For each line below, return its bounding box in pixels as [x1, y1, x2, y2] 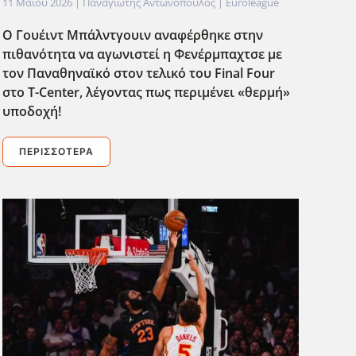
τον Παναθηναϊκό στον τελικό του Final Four [2, 64, 275, 83]
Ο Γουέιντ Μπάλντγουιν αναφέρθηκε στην [2, 26, 263, 44]
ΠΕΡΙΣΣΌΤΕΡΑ [18, 145, 94, 158]
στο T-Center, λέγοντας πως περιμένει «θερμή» [2, 83, 290, 102]
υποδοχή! [2, 103, 61, 121]
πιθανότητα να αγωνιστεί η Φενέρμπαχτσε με [2, 45, 282, 64]
